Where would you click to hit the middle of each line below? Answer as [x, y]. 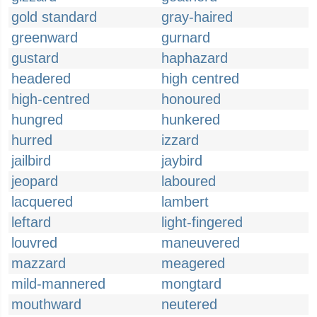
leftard [31, 222]
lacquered [42, 202]
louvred [34, 243]
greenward [45, 38]
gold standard [54, 17]
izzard [180, 140]
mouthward [46, 304]
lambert [185, 202]
